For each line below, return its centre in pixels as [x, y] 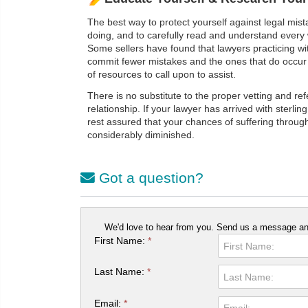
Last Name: [121, 272]
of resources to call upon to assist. [162, 75]
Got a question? [149, 178]
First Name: [121, 241]
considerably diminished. [141, 135]
